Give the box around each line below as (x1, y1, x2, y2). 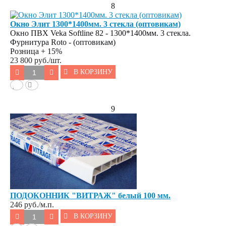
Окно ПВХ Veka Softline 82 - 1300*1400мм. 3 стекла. (10, 28, 191, 37)
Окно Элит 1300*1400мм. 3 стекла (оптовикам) (10, 19, 181, 28)
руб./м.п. (24, 200, 54, 209)
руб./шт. (34, 55, 62, 65)
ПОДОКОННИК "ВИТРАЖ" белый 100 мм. (10, 191, 171, 200)
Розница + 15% (10, 46, 62, 55)
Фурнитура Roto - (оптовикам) (10, 37, 116, 46)
